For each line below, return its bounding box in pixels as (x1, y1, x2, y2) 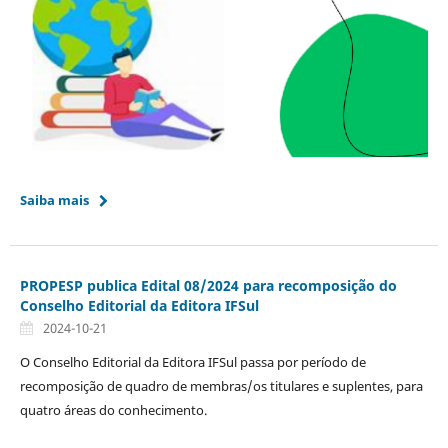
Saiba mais (19, 190, 89, 209)
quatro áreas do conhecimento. (19, 400, 207, 419)
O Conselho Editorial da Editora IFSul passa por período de (19, 352, 366, 371)
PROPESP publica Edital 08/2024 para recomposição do (19, 275, 397, 295)
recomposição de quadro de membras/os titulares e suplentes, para (19, 376, 423, 395)
